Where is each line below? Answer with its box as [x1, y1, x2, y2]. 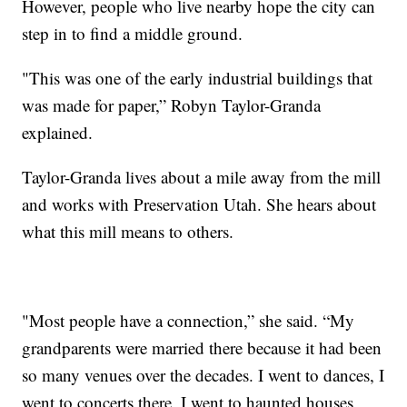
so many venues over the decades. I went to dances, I [22, 363, 385, 387]
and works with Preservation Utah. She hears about [22, 193, 377, 216]
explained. [22, 121, 94, 144]
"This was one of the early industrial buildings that [22, 66, 373, 90]
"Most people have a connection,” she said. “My [22, 309, 355, 333]
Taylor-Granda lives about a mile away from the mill [22, 165, 382, 189]
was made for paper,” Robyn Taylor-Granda [22, 94, 322, 117]
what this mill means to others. [22, 220, 234, 243]
